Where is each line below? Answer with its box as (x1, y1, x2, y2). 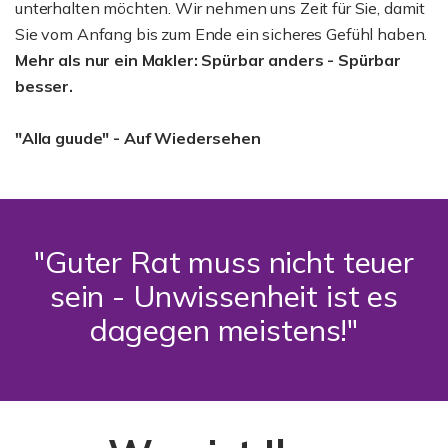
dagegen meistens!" (89, 310, 359, 349)
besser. (15, 75, 73, 96)
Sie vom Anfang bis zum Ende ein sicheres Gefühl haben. (15, 23, 428, 44)
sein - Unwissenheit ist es (49, 276, 399, 315)
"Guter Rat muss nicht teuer (33, 242, 415, 281)
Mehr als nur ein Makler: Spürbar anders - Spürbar (15, 49, 401, 70)
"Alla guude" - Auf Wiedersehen (15, 127, 261, 148)
